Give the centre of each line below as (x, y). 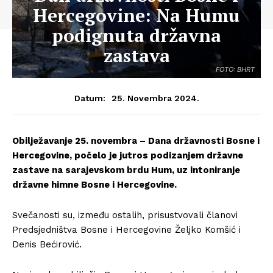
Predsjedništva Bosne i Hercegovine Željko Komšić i (126, 230)
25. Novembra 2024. (155, 98)
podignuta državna (136, 35)
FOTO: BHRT (235, 69)
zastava (136, 55)
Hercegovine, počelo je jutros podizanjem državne (128, 155)
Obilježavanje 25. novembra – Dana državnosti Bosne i (136, 141)
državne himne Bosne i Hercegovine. (94, 185)
